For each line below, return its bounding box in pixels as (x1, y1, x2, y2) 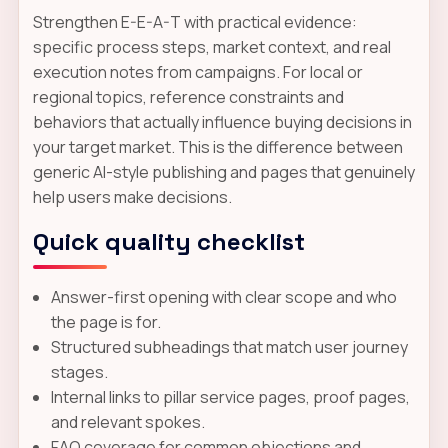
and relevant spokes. (50, 410, 205, 433)
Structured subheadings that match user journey (50, 335, 408, 358)
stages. (50, 360, 108, 383)
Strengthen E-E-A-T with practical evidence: (32, 10, 357, 33)
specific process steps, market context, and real (32, 35, 391, 58)
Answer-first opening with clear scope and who (50, 285, 397, 308)
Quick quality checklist (32, 225, 305, 257)
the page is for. (50, 310, 161, 333)
